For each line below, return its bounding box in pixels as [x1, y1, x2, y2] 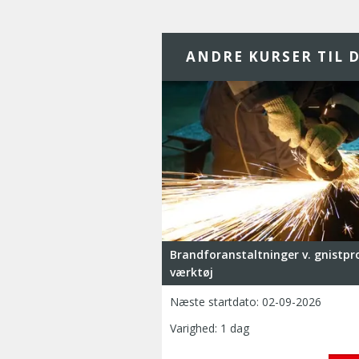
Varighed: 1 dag [170, 321, 249, 336]
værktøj [170, 264, 213, 280]
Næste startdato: [170, 294, 259, 309]
